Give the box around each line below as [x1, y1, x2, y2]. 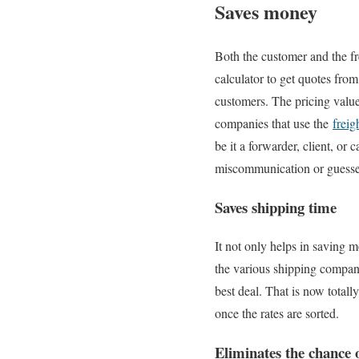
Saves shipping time [215, 196, 337, 218]
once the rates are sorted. [215, 305, 343, 322]
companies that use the [215, 114, 333, 131]
